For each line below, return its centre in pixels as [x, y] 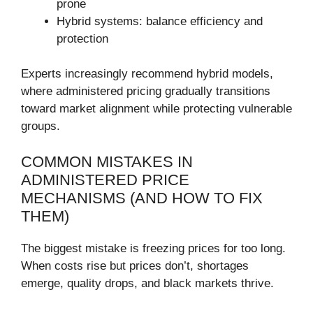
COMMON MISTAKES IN [107, 161]
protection [82, 38]
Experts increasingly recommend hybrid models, [147, 74]
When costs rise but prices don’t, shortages [135, 265]
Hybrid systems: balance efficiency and [160, 21]
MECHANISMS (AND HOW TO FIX [142, 198]
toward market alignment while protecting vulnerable [156, 109]
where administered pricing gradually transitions [146, 92]
